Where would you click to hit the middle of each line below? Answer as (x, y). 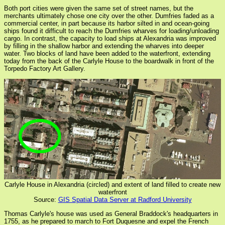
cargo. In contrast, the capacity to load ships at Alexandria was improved (110, 39)
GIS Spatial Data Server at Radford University (125, 200)
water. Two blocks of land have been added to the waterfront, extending (107, 54)
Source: (46, 200)
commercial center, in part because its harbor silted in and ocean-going (107, 24)
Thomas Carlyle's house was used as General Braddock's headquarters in (111, 214)
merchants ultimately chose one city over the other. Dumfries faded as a (109, 16)
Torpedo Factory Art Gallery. (45, 69)
